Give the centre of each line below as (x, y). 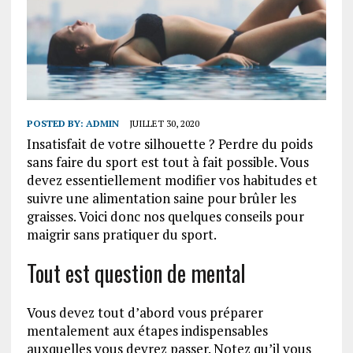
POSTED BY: (56, 123)
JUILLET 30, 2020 (164, 123)
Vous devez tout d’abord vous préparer (145, 312)
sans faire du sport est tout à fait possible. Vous (167, 162)
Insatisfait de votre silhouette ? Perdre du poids (169, 143)
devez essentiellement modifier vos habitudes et (172, 180)
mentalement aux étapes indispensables (147, 330)
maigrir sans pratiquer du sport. (121, 234)
